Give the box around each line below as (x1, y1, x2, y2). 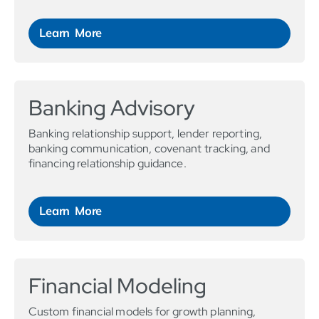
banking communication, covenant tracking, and (28, 141, 270, 157)
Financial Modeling (28, 271, 206, 300)
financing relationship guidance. (28, 156, 187, 172)
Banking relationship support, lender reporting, (28, 126, 262, 142)
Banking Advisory (28, 93, 195, 122)
